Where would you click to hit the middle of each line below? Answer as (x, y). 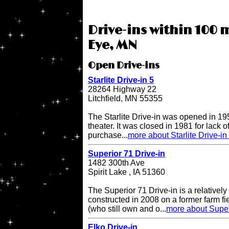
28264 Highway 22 (122, 89)
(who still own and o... (127, 209)
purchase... (108, 135)
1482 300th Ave (116, 163)
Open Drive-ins (124, 66)
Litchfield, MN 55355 (125, 99)
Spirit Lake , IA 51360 (127, 172)
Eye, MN (112, 45)
